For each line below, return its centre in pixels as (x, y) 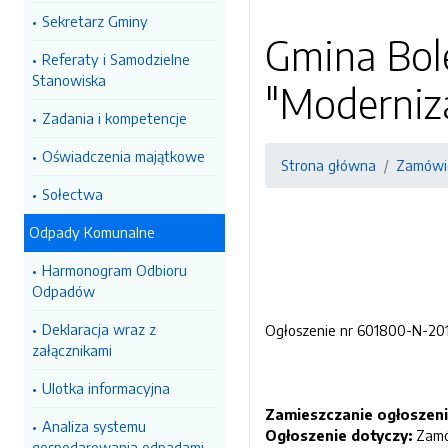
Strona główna (328, 165)
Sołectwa (72, 194)
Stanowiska (69, 80)
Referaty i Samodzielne (116, 59)
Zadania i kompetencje (114, 118)
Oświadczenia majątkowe (123, 156)
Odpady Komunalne (92, 232)
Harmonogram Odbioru (114, 270)
